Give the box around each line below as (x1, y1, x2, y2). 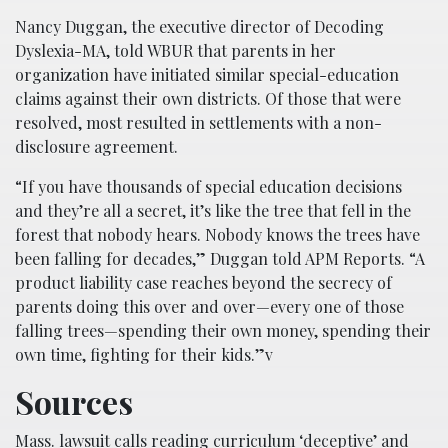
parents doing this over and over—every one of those (15, 295, 404, 317)
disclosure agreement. (15, 135, 178, 157)
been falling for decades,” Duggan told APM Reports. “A (15, 247, 425, 269)
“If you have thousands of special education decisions (15, 175, 402, 197)
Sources (15, 379, 133, 423)
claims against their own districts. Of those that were (15, 87, 401, 109)
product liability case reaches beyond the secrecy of (15, 271, 392, 293)
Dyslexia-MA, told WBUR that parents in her (15, 39, 336, 61)
